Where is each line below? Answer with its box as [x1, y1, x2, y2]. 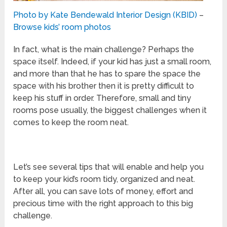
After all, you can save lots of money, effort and [13, 186, 194, 196]
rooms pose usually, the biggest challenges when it [13, 105, 207, 115]
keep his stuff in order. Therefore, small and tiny [13, 93, 192, 103]
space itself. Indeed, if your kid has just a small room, [13, 56, 212, 66]
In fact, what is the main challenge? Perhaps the [13, 44, 195, 54]
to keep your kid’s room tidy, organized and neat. [13, 174, 196, 184]
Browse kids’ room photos [13, 22, 111, 32]
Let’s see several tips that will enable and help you [13, 162, 204, 172]
